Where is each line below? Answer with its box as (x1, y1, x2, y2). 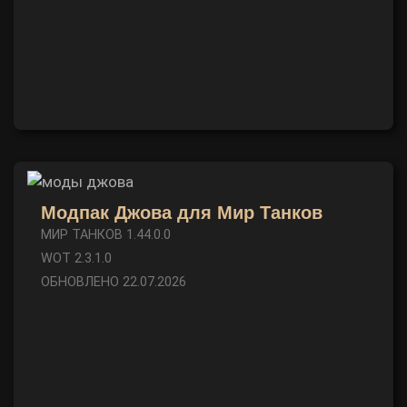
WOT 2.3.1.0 (41, 251, 112, 266)
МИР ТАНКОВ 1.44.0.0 (41, 227, 171, 243)
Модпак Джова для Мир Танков (41, 203, 323, 223)
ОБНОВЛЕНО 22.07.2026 (41, 274, 186, 290)
